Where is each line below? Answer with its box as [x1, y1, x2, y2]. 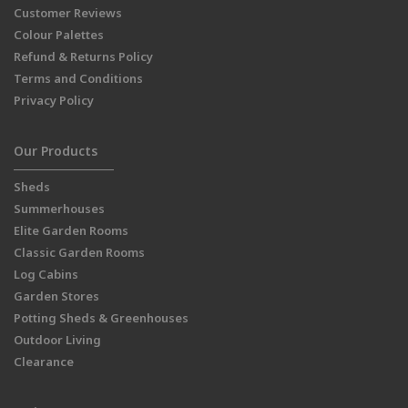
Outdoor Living [14, 331, 101, 349]
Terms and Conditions [14, 70, 143, 87]
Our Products [14, 142, 97, 160]
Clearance [14, 353, 74, 371]
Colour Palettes [14, 26, 104, 44]
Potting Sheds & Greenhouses [14, 310, 189, 327]
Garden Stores [14, 288, 99, 305]
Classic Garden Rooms [14, 244, 145, 261]
